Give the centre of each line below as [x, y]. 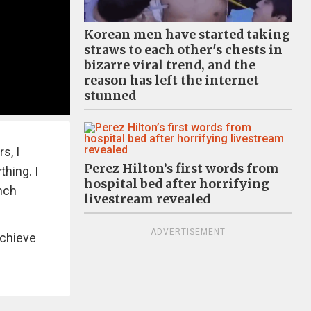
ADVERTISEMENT [188, 232]
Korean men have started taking [187, 35]
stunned [110, 96]
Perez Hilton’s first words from [182, 169]
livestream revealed [147, 200]
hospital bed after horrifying [177, 184]
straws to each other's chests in [183, 50]
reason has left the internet [171, 81]
